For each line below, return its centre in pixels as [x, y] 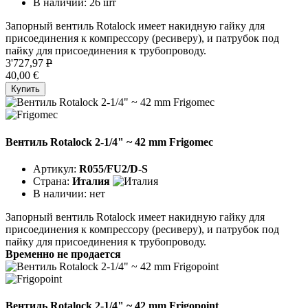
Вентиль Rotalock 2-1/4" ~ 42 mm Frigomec [109, 142]
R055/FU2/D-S [113, 168]
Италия [91, 181]
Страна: [53, 181]
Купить [25, 89]
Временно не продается [63, 254]
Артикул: [56, 168]
